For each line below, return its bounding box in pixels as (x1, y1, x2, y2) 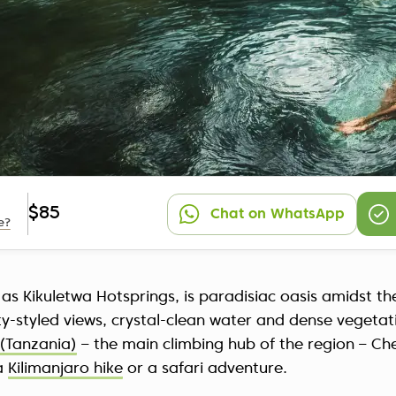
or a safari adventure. (123, 362, 287, 377)
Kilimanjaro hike (8, 362, 123, 377)
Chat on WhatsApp (210, 208, 345, 222)
